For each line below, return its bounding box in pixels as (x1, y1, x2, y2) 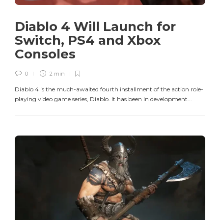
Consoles (15, 46, 79, 62)
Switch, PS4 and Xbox (15, 32, 161, 49)
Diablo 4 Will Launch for (15, 19, 176, 35)
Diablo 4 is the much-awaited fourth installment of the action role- (15, 85, 203, 93)
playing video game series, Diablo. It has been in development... (15, 95, 192, 103)
